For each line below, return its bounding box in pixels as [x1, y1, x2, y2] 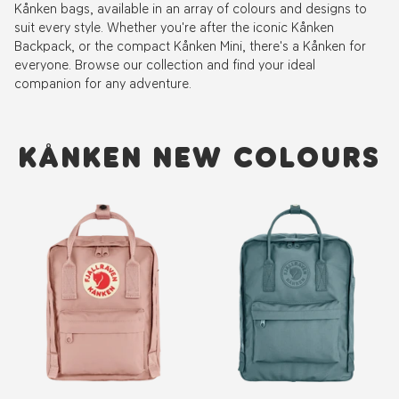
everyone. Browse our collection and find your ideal [14, 55, 315, 73]
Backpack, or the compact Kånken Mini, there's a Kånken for [14, 37, 366, 54]
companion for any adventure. [14, 74, 191, 92]
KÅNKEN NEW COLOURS [18, 141, 381, 175]
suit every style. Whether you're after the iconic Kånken [14, 18, 334, 36]
